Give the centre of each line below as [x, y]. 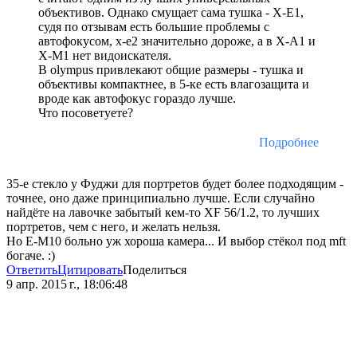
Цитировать [90, 270]
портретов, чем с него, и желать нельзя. [114, 227]
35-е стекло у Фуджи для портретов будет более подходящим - [175, 184]
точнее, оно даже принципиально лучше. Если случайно [161, 198]
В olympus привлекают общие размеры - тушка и [171, 70]
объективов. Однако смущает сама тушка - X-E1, [171, 13]
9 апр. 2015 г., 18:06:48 [67, 284]
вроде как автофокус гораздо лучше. [137, 99]
